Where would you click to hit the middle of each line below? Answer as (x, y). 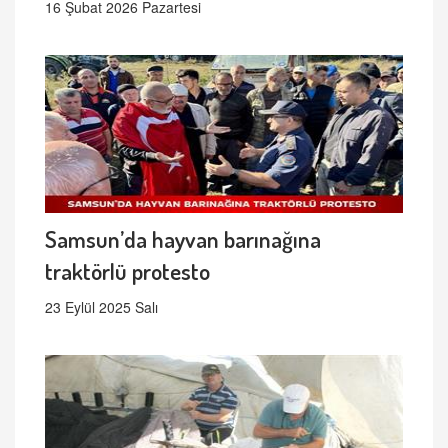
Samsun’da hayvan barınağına (183, 238)
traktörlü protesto (127, 270)
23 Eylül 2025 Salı (101, 306)
